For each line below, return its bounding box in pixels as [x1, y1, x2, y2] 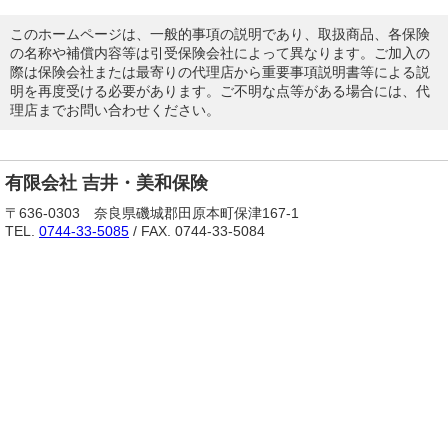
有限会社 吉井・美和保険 [5, 173, 208, 194]
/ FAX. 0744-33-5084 [129, 223, 265, 240]
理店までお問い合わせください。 [10, 103, 220, 119]
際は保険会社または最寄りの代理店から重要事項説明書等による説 [10, 65, 430, 81]
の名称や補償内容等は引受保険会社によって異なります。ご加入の [10, 46, 430, 62]
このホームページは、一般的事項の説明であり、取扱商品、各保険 [10, 27, 430, 43]
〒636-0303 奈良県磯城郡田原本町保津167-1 [5, 205, 299, 222]
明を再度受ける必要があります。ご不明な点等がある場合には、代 [10, 84, 430, 100]
